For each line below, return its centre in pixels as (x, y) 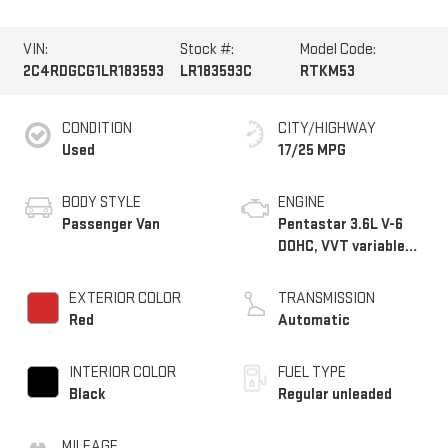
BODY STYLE (101, 203)
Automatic (314, 321)
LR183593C (216, 71)
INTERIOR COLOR (122, 373)
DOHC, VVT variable (341, 247)
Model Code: (338, 49)
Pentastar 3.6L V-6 (340, 225)
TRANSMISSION (326, 299)
